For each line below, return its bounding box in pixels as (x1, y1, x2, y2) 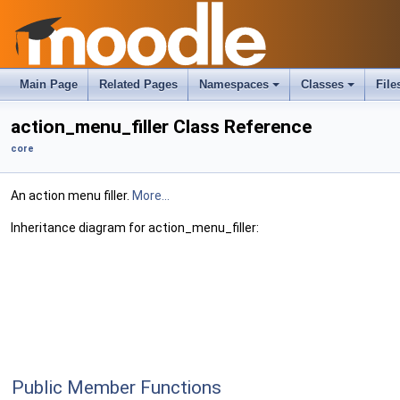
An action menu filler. (11, 188, 132, 203)
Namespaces (199, 78, 269, 91)
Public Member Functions (12, 377, 221, 398)
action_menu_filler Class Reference (11, 116, 312, 137)
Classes (301, 78, 344, 91)
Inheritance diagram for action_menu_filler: (11, 221, 259, 235)
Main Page (20, 78, 78, 91)
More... (132, 188, 170, 203)
